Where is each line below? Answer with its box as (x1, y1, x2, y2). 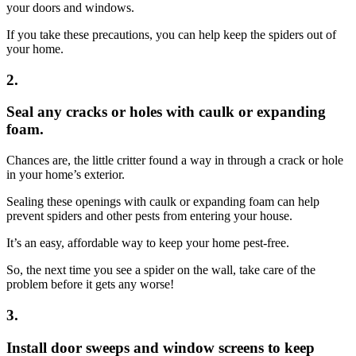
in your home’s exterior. (6, 168, 125, 182)
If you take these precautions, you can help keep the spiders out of (6, 28, 336, 42)
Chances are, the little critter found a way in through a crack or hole (6, 153, 343, 168)
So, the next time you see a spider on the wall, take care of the (6, 263, 315, 277)
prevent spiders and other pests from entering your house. (6, 209, 292, 223)
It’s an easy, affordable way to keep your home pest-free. (6, 236, 289, 250)
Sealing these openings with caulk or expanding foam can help (6, 195, 319, 209)
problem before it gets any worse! (6, 277, 174, 292)
